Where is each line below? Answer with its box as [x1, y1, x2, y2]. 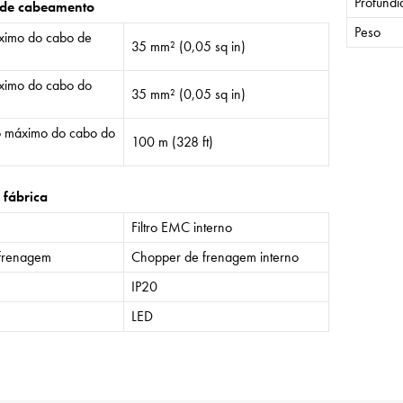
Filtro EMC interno [130, 217, 232, 237]
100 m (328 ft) [130, 131, 213, 151]
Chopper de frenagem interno [130, 246, 299, 266]
